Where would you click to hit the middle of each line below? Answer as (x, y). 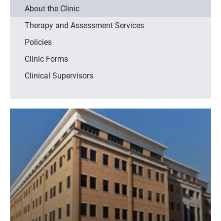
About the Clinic (52, 8)
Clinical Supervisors (59, 75)
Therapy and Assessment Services (84, 25)
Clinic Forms (46, 59)
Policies (38, 42)
